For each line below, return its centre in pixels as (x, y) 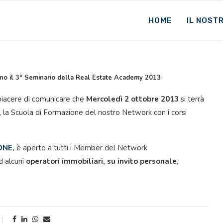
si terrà (191, 99)
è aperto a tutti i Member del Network (81, 148)
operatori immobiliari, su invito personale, (102, 161)
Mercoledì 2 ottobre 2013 (132, 99)
